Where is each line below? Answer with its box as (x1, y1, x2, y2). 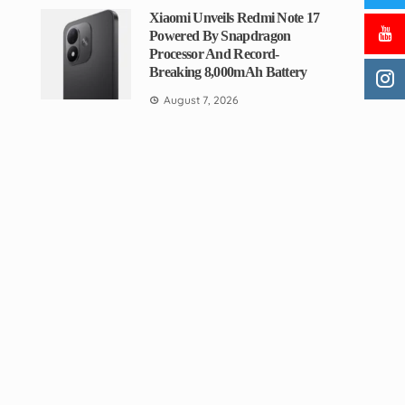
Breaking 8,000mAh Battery (149, 64, 307, 80)
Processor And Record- (149, 46, 279, 61)
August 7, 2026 (164, 93, 240, 107)
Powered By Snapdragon (149, 28, 291, 43)
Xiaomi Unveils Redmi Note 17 (149, 10, 320, 25)
